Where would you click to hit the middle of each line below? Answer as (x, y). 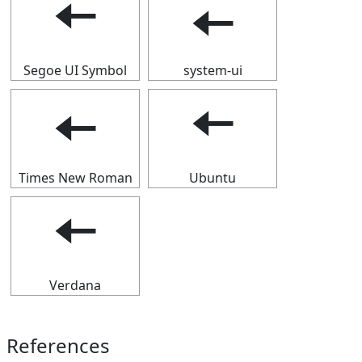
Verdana (75, 285)
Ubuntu (213, 178)
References (58, 345)
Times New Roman (75, 178)
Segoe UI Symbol (75, 70)
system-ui (213, 70)
